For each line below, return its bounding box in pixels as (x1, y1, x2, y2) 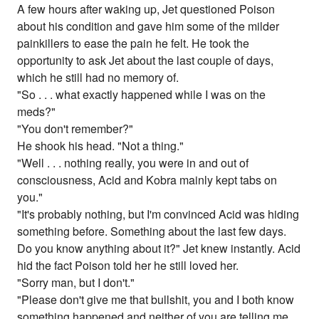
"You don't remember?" (17, 120, 134, 137)
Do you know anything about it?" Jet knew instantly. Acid (17, 240, 301, 257)
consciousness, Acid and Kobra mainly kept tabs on (17, 172, 278, 189)
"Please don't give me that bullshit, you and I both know (17, 291, 295, 308)
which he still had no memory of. (17, 69, 179, 86)
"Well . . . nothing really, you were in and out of (17, 155, 249, 172)
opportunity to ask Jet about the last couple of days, (17, 52, 274, 69)
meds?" (17, 103, 56, 120)
